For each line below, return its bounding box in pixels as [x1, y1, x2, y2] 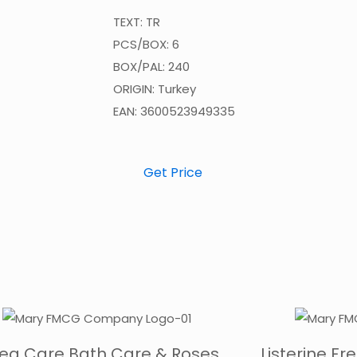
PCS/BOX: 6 [113, 36, 179, 53]
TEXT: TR [113, 14, 160, 30]
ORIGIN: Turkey [113, 80, 196, 97]
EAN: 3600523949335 [113, 103, 235, 120]
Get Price [143, 163, 202, 182]
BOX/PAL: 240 [113, 58, 190, 75]
